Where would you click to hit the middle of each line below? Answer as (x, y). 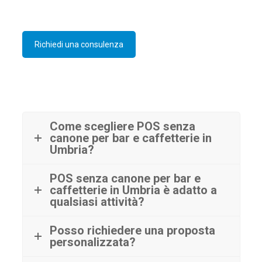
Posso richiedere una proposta (132, 230)
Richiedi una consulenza (79, 44)
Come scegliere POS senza (122, 126)
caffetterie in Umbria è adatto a (133, 190)
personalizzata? (92, 242)
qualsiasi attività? (97, 201)
